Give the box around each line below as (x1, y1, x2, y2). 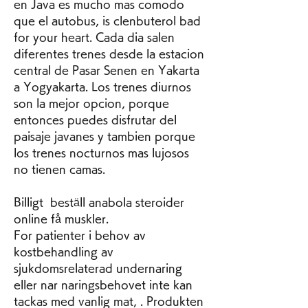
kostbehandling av (14, 246, 113, 258)
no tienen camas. (14, 164, 105, 175)
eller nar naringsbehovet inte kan (14, 279, 192, 291)
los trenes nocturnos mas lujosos (14, 147, 189, 159)
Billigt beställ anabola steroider (14, 197, 184, 208)
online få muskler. (14, 213, 109, 225)
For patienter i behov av (14, 230, 146, 241)
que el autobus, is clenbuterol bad (14, 15, 201, 27)
